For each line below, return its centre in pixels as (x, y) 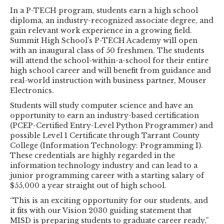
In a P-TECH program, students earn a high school (104, 11)
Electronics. (32, 91)
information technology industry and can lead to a (104, 166)
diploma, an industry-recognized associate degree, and (112, 21)
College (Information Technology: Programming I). (106, 146)
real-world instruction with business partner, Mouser (108, 81)
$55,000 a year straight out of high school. (88, 186)
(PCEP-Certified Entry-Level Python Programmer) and (111, 126)
